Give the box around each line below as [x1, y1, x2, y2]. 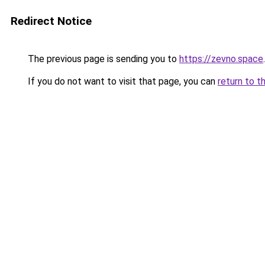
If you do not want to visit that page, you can [25, 76, 218, 87]
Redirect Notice [11, 14, 92, 28]
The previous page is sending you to [25, 53, 179, 64]
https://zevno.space [179, 53, 263, 64]
